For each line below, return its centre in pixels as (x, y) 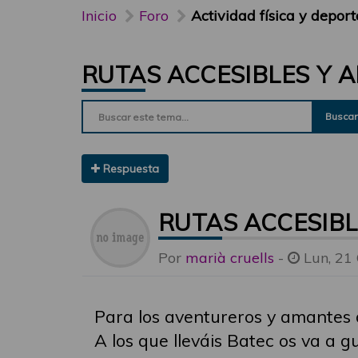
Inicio (99, 16)
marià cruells (230, 258)
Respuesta (129, 169)
